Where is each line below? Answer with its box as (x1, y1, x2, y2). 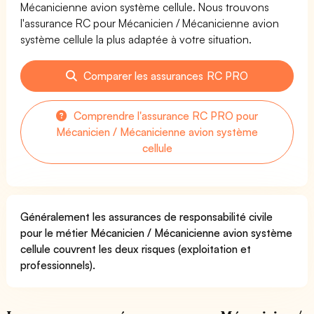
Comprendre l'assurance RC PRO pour (70, 108, 259, 123)
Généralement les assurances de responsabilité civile (20, 209, 273, 224)
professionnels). (20, 257, 95, 272)
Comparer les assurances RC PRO (81, 68, 248, 83)
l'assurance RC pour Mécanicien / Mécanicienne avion (20, 15, 280, 30)
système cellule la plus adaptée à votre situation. (20, 32, 252, 46)
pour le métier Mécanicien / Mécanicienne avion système (20, 225, 293, 240)
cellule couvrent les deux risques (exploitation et (20, 241, 252, 256)
